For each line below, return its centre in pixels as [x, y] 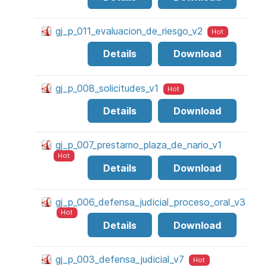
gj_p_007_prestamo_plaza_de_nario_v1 [139, 145]
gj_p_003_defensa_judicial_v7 [120, 260]
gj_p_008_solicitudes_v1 [107, 88]
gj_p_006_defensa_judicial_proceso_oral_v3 [150, 202]
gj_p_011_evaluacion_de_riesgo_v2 [129, 31]
